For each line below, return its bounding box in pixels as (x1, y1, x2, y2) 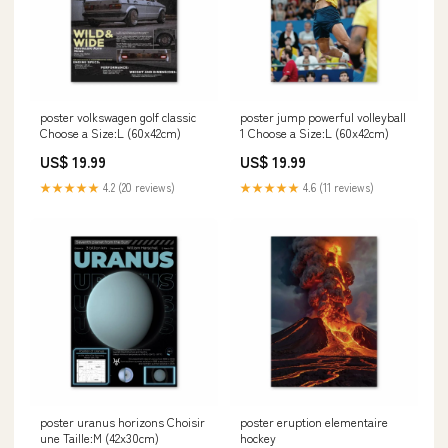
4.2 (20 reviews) (100, 179, 175, 195)
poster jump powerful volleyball (240, 108, 406, 125)
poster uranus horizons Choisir (40, 413, 205, 430)
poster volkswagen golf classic (40, 108, 196, 125)
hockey (240, 429, 276, 446)
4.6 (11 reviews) (300, 179, 374, 195)
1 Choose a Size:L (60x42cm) (240, 124, 389, 141)
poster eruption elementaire (240, 413, 388, 430)
